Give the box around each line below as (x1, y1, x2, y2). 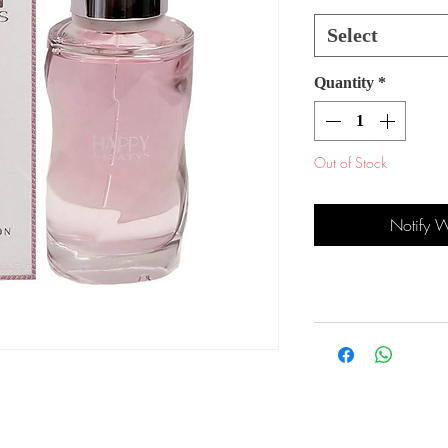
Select (327, 24, 378, 47)
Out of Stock (314, 153, 387, 173)
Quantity (314, 74, 374, 92)
